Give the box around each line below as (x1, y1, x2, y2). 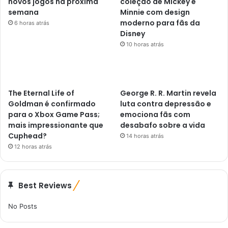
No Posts (8, 202, 37, 210)
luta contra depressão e (120, 98, 212, 109)
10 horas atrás (126, 40, 164, 48)
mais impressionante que (8, 120, 103, 130)
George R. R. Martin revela (120, 88, 217, 98)
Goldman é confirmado (8, 98, 96, 109)
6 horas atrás (14, 19, 49, 26)
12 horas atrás (14, 142, 52, 150)
